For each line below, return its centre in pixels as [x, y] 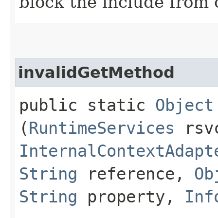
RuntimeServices [102, 128]
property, [131, 196]
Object [184, 105]
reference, [136, 173]
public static [87, 105]
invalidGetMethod [96, 72]
